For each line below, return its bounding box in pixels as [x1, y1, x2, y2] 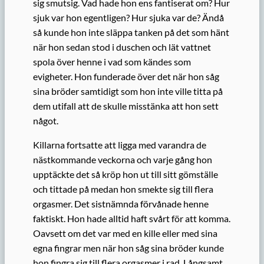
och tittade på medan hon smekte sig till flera [33, 183, 213, 195]
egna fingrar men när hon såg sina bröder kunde [33, 242, 224, 254]
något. [33, 114, 58, 126]
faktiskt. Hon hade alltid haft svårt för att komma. [33, 213, 230, 225]
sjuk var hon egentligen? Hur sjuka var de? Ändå [33, 11, 224, 23]
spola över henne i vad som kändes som [33, 55, 191, 67]
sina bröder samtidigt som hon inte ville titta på [33, 85, 223, 97]
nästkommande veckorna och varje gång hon [33, 154, 212, 166]
